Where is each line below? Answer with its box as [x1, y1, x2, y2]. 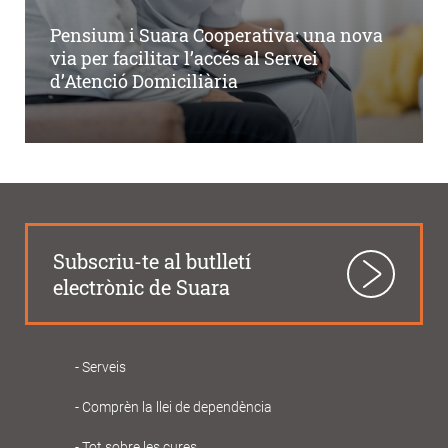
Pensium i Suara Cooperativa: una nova [50, 22, 383, 47]
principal [50, 405, 156, 438]
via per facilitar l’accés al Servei [50, 45, 318, 70]
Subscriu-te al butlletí [53, 247, 251, 274]
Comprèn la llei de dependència [82, 398, 272, 415]
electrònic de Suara [53, 273, 230, 300]
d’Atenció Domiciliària [50, 68, 238, 93]
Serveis [82, 358, 126, 375]
